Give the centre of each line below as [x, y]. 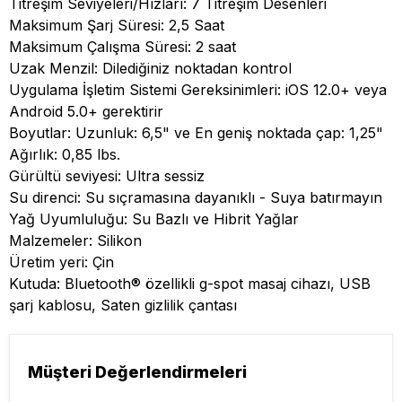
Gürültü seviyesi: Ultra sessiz [107, 176]
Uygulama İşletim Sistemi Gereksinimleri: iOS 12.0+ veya [198, 90]
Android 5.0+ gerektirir [86, 112]
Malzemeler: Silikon [75, 241]
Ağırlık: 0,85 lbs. [65, 155]
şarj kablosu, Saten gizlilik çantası [123, 306]
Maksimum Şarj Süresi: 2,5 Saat [117, 26]
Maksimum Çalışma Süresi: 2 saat [122, 47]
